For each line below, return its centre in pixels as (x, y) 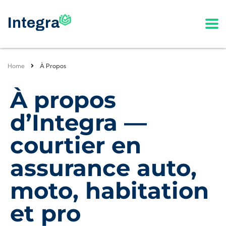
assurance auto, (103, 168)
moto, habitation (109, 190)
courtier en (76, 145)
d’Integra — (78, 122)
